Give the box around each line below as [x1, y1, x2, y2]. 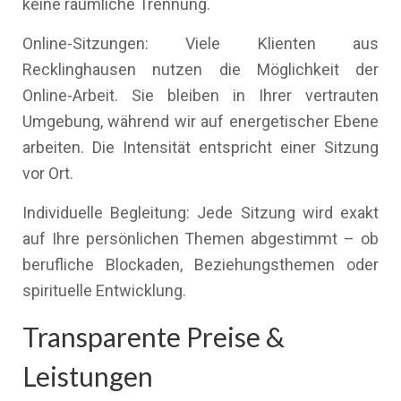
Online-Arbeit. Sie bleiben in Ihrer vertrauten [22, 86, 379, 105]
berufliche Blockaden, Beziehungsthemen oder [22, 255, 379, 274]
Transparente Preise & [22, 320, 285, 353]
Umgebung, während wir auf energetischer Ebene [22, 112, 379, 131]
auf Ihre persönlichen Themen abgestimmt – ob [22, 229, 379, 248]
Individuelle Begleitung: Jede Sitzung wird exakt [22, 203, 379, 222]
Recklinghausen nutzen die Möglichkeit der [22, 60, 379, 79]
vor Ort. [22, 164, 73, 183]
